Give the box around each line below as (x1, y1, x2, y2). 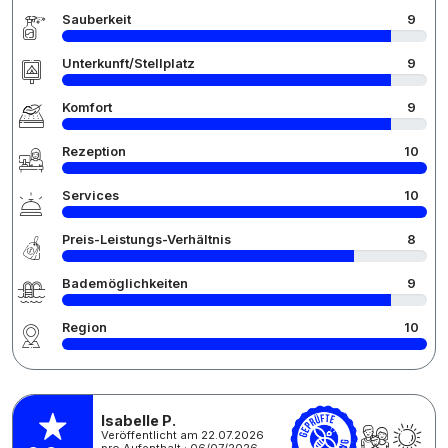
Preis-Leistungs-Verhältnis (62, 232, 231, 248)
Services (62, 188, 119, 204)
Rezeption (62, 144, 126, 160)
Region (62, 320, 107, 336)
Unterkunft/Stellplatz (62, 56, 195, 72)
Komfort (62, 100, 112, 116)
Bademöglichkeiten (62, 276, 188, 292)
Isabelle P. (101, 411, 176, 429)
